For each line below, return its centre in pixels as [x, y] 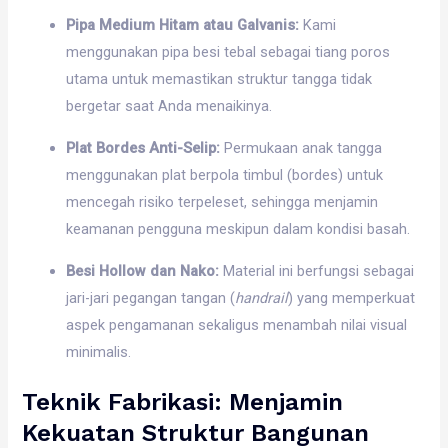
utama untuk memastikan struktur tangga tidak [219, 79]
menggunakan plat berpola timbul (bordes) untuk [225, 174]
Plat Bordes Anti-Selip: [143, 147]
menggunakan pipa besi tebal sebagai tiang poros [228, 52]
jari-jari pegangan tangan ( [151, 297]
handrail [262, 297]
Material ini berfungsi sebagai [317, 270]
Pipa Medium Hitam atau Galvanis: [183, 25]
